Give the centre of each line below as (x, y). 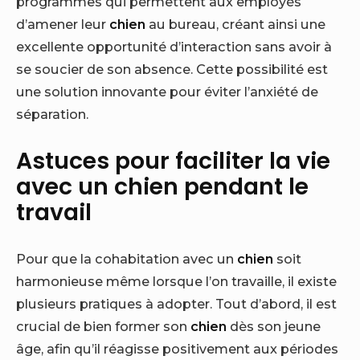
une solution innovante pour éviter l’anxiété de (167, 91)
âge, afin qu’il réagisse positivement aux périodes (177, 349)
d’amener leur (63, 24)
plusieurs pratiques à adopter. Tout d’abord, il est (176, 304)
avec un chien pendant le (162, 186)
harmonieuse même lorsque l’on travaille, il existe (176, 282)
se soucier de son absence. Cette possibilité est (172, 69)
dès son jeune (274, 327)
